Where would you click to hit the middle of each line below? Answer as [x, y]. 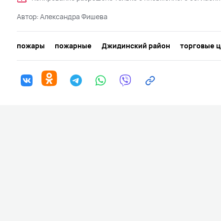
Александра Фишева [74, 16]
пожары [31, 45]
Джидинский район [136, 45]
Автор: [28, 16]
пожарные [73, 45]
